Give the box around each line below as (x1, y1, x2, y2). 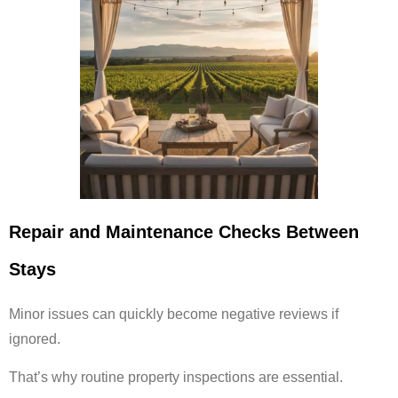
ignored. (9, 331, 60, 347)
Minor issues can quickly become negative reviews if (9, 306, 338, 322)
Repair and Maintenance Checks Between (9, 222, 359, 243)
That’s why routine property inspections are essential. (9, 369, 343, 385)
